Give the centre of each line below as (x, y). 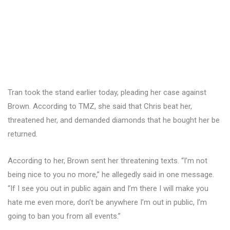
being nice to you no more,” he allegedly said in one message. (111, 175)
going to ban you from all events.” (64, 216)
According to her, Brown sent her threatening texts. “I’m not (108, 161)
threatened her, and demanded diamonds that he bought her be (114, 120)
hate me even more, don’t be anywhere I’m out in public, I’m (107, 202)
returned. (23, 134)
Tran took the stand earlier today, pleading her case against (107, 92)
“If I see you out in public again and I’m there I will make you (108, 188)
